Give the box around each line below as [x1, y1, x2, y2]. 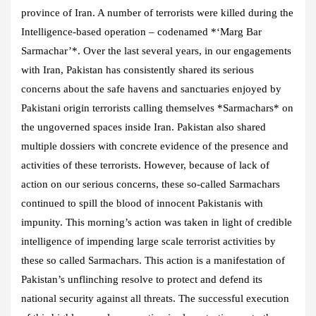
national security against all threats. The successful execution [21, 292, 289, 304]
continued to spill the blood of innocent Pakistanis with [21, 197, 263, 209]
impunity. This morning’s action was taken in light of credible [21, 216, 292, 228]
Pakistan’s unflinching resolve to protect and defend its [21, 273, 262, 285]
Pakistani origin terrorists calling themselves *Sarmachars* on [21, 102, 293, 114]
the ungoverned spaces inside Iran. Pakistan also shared [21, 121, 266, 133]
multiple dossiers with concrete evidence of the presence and [21, 140, 288, 152]
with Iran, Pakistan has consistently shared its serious [21, 63, 254, 75]
